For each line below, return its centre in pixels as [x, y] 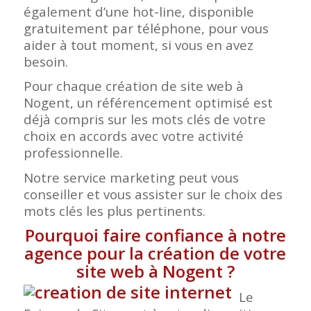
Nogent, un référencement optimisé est [148, 103]
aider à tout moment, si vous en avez [138, 45]
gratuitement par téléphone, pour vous [146, 28]
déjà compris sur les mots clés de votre [144, 119]
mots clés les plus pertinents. [114, 210]
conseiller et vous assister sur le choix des [153, 194]
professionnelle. [73, 153]
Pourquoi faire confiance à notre [155, 235]
